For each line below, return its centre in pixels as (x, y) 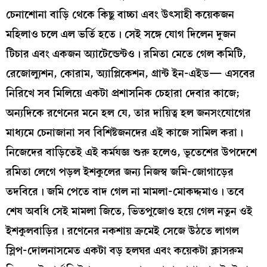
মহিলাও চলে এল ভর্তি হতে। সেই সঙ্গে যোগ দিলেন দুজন (121, 35)
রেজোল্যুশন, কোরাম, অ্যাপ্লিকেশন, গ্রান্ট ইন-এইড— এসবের (131, 74)
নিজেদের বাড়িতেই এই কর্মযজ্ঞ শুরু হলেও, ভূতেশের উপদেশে (131, 153)
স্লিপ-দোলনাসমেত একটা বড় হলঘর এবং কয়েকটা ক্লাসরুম (125, 251)
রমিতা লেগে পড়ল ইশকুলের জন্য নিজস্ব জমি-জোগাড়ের (120, 172)
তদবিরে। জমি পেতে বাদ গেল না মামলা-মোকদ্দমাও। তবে (125, 192)
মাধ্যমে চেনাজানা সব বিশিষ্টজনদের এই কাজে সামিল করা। (125, 133)
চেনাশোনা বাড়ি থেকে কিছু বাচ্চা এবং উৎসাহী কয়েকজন (120, 15)
